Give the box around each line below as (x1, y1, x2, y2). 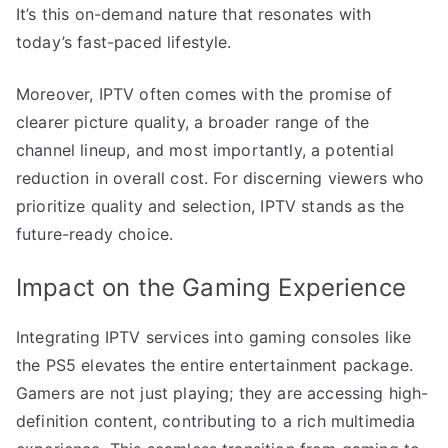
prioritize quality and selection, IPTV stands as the (16, 195, 405, 216)
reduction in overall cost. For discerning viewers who (16, 167, 425, 188)
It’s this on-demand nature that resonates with (16, 3, 372, 24)
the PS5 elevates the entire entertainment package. (16, 354, 414, 375)
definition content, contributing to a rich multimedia (16, 410, 416, 431)
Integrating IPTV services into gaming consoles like (16, 326, 412, 347)
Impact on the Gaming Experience (16, 272, 406, 302)
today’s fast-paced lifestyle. (16, 31, 232, 52)
